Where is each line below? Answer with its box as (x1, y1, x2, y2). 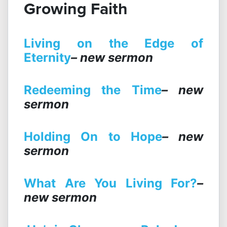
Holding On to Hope (24, 129, 162, 144)
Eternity (24, 50, 71, 65)
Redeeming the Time (24, 83, 162, 98)
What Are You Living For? (24, 176, 197, 191)
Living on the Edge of (24, 36, 203, 51)
